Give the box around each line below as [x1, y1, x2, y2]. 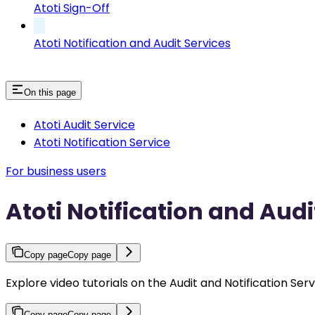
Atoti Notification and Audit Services [34, 34, 231, 51]
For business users [6, 162, 106, 179]
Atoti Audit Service [34, 116, 135, 133]
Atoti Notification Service [34, 134, 170, 150]
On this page [24, 86, 76, 98]
